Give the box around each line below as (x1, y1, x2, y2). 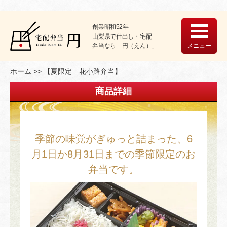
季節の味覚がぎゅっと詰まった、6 (34, 133, 193, 144)
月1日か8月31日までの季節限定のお (31, 148, 196, 160)
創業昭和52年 (92, 23, 129, 30)
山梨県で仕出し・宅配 (92, 32, 152, 40)
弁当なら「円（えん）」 (92, 42, 158, 49)
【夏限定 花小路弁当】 (44, 67, 122, 75)
